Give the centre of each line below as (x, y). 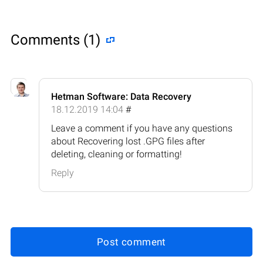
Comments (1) (55, 40)
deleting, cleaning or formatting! (117, 154)
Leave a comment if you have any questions (142, 128)
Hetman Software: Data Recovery (121, 96)
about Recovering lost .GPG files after (128, 141)
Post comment (131, 242)
